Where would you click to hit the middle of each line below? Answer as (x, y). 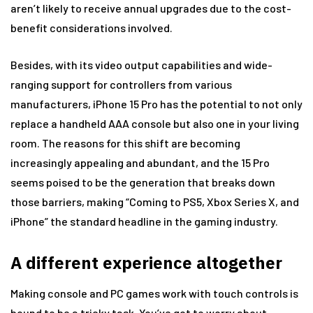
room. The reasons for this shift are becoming (125, 143)
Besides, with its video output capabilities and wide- (141, 65)
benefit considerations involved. (92, 28)
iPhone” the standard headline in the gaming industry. (144, 221)
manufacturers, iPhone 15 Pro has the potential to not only (156, 104)
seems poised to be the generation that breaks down (143, 182)
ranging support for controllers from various (121, 84)
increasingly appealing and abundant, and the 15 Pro (140, 162)
